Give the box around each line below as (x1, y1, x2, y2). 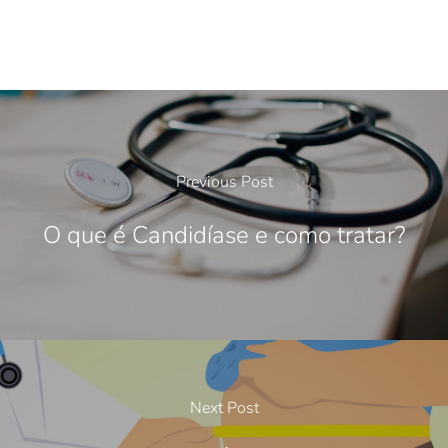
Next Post (189, 397, 259, 420)
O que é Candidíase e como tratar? (43, 219, 405, 252)
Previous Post (175, 171, 273, 194)
